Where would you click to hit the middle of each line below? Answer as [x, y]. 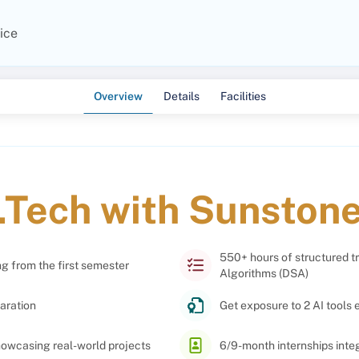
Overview [118, 96]
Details [181, 96]
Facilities [243, 96]
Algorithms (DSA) [264, 273]
